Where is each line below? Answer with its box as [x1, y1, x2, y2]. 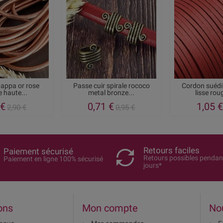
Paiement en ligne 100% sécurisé [3, 154, 103, 163]
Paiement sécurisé [3, 146, 73, 156]
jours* [143, 161, 162, 169]
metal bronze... [88, 88, 135, 97]
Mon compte [82, 202, 138, 214]
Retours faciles [143, 145, 200, 155]
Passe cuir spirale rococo [73, 81, 150, 90]
